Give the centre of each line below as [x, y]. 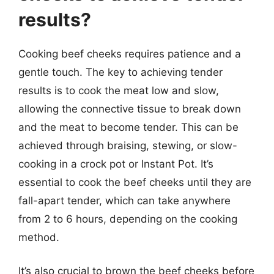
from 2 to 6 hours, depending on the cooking [128, 219]
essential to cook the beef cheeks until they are [135, 182]
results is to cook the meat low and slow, [119, 90]
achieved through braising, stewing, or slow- [128, 145]
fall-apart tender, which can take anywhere [124, 200]
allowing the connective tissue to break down [130, 109]
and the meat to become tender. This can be [128, 127]
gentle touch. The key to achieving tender [120, 72]
